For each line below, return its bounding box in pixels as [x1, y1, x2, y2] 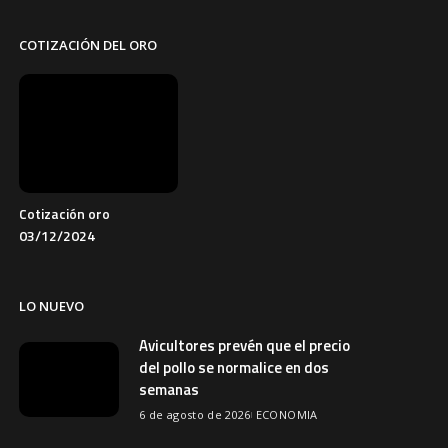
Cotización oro [19, 203, 111, 225]
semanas [139, 378, 200, 402]
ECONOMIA [255, 407, 318, 423]
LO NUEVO [19, 297, 85, 316]
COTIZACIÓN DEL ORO [19, 36, 158, 55]
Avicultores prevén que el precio [139, 334, 351, 358]
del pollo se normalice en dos [139, 356, 330, 380]
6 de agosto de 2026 [139, 407, 251, 423]
